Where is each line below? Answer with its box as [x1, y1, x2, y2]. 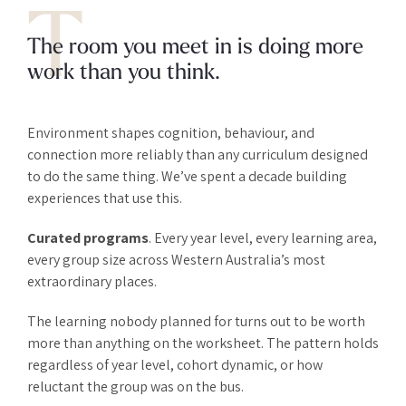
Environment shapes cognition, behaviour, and [27, 122, 314, 142]
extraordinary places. [27, 271, 157, 291]
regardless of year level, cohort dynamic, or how [27, 354, 323, 374]
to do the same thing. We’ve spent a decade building [27, 166, 347, 186]
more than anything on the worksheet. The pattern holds [27, 333, 379, 353]
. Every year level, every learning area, [149, 227, 377, 247]
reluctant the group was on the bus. [27, 376, 244, 396]
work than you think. [27, 62, 220, 84]
